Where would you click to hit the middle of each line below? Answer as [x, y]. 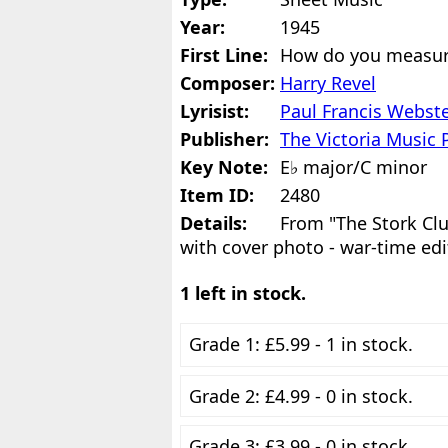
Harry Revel [328, 83]
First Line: [224, 55]
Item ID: [217, 195]
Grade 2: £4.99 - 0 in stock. [301, 396]
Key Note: [224, 167]
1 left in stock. [243, 293]
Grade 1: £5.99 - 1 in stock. [301, 344]
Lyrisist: [214, 111]
